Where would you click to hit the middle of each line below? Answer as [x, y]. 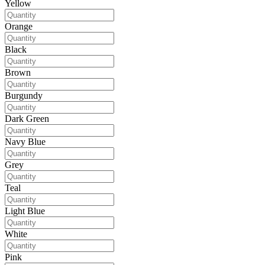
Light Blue [25, 211]
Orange [19, 27]
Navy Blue [25, 142]
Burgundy [24, 96]
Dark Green [27, 119]
